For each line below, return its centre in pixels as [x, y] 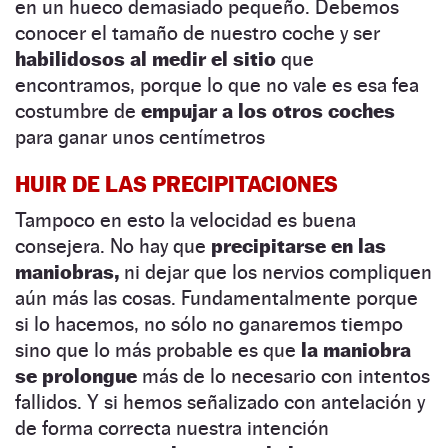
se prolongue [76, 375]
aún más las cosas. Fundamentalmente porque [216, 297]
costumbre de [78, 110]
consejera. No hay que [113, 245]
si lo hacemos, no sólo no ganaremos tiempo [209, 323]
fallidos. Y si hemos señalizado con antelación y [220, 401]
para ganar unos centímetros [140, 136]
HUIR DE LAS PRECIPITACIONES [176, 183]
